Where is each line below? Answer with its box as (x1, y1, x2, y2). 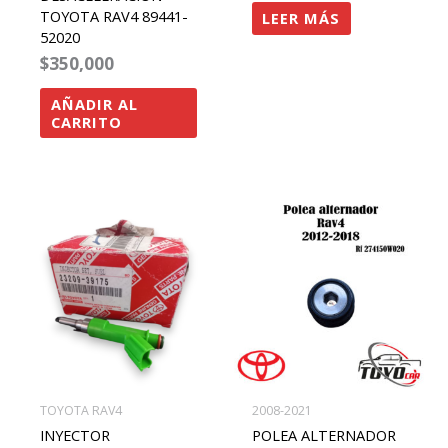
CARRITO (50, 112, 122, 133)
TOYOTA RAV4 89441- (39, 5, 188, 26)
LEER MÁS (262, 8, 341, 29)
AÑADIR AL (50, 94, 138, 115)
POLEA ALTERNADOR (251, 424, 396, 445)
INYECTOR (39, 424, 110, 445)
